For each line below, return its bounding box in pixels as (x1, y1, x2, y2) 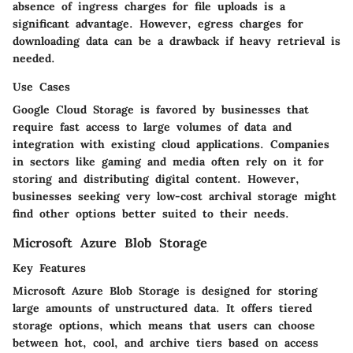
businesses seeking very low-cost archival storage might (13, 189, 336, 204)
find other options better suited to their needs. (13, 206, 289, 221)
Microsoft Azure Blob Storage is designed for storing (13, 284, 318, 299)
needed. (13, 51, 55, 66)
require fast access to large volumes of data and (13, 120, 292, 135)
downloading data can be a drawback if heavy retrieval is (13, 34, 340, 49)
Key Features (13, 261, 86, 276)
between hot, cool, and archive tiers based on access (13, 336, 318, 351)
